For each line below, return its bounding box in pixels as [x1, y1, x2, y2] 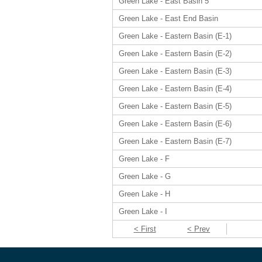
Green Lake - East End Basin [119, 14, 218, 23]
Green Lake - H [119, 189, 170, 198]
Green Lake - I [119, 207, 167, 216]
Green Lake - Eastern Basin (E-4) [119, 84, 232, 93]
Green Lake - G [119, 172, 171, 181]
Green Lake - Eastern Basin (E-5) [119, 102, 232, 111]
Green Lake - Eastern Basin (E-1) [119, 32, 232, 40]
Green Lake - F [119, 154, 170, 163]
